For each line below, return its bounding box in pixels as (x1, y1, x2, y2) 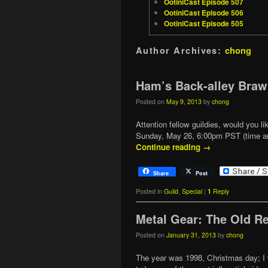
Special (182, 186, 202, 196)
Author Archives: (136, 44, 225, 56)
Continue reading (136, 141, 203, 153)
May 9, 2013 (166, 96, 202, 106)
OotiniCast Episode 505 (164, 17, 244, 29)
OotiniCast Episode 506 (164, 7, 244, 18)
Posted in (136, 186, 162, 196)
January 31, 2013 (166, 230, 216, 239)
